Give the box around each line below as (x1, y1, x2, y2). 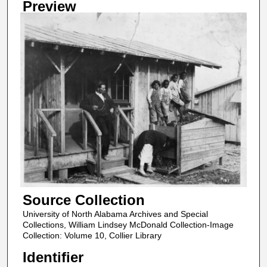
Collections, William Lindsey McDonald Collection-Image (22, 220, 234, 230)
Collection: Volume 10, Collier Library (22, 231, 162, 241)
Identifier (22, 249, 83, 265)
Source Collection (22, 192, 145, 209)
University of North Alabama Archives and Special (22, 209, 208, 219)
